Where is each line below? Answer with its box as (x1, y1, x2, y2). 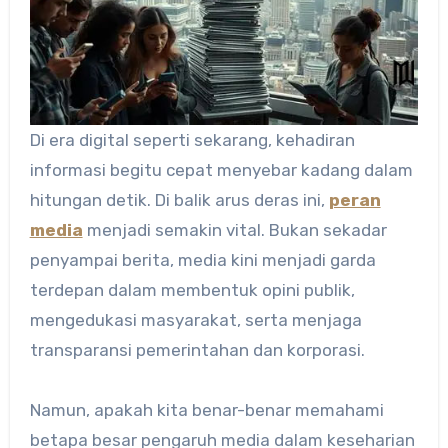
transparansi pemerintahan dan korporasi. (29, 340, 365, 361)
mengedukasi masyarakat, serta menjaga (29, 310, 362, 331)
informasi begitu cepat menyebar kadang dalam (29, 160, 413, 181)
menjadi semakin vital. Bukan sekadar (82, 220, 387, 241)
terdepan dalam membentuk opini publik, (29, 280, 355, 301)
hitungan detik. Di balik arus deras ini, (29, 190, 329, 211)
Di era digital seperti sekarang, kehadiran (29, 130, 41, 151)
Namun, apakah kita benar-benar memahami (29, 400, 384, 421)
